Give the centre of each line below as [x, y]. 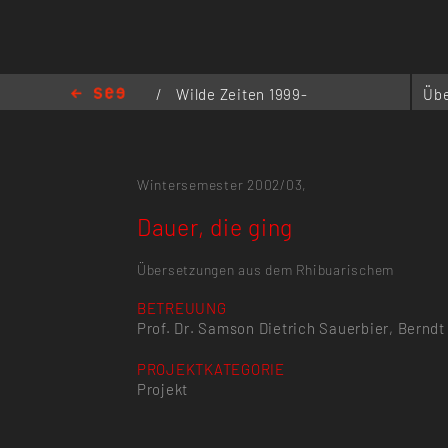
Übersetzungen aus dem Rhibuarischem [265, 269]
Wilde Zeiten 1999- [242, 93]
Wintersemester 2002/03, [222, 184]
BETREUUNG [181, 308]
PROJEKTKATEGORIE [210, 368]
